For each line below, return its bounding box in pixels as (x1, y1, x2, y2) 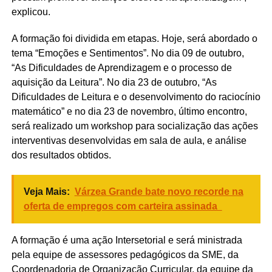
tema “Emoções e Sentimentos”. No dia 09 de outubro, (11, 48, 244, 59)
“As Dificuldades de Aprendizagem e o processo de (11, 63, 232, 73)
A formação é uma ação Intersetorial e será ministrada (11, 235, 242, 246)
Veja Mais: (23, 186, 70, 197)
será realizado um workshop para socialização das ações (11, 121, 258, 132)
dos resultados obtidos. (11, 150, 111, 161)
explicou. (11, 7, 50, 18)
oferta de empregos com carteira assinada (23, 201, 222, 212)
